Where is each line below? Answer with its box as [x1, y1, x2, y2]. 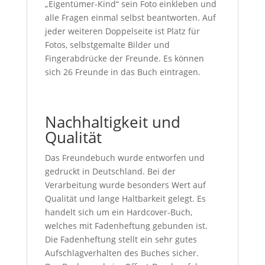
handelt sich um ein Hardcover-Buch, [44, 206, 192, 218]
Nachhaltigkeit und [44, 111, 180, 132]
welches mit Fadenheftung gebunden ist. [44, 220, 208, 231]
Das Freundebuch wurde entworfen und [44, 152, 205, 163]
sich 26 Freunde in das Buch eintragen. [44, 66, 201, 77]
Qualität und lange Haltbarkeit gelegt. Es [44, 193, 206, 204]
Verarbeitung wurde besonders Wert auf [44, 179, 206, 190]
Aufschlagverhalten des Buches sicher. [44, 247, 199, 258]
